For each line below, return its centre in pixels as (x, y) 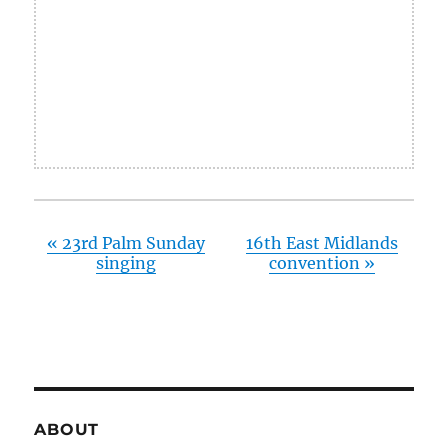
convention (316, 263)
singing (126, 263)
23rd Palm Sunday (132, 243)
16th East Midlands (321, 243)
